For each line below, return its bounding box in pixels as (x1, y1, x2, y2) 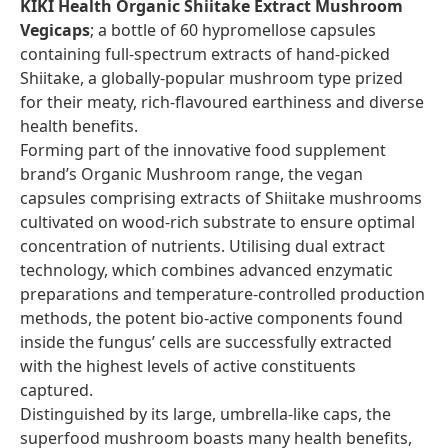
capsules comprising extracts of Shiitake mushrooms (20, 187, 422, 209)
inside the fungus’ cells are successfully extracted (20, 331, 392, 353)
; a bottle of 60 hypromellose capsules (90, 19, 376, 41)
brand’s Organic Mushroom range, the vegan (20, 163, 363, 185)
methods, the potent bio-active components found (20, 307, 403, 329)
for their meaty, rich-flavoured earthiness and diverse (20, 91, 424, 113)
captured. (20, 379, 93, 401)
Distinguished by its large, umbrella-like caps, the (20, 403, 391, 425)
